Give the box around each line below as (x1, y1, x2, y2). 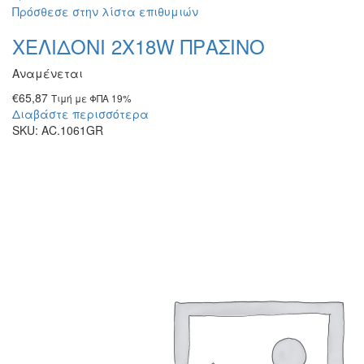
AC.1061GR (41, 122, 103, 138)
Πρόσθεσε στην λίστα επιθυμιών (12, 3, 198, 19)
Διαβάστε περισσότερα (12, 106, 149, 122)
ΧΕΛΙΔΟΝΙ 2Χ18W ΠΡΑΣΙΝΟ (12, 32, 265, 60)
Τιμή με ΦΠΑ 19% (51, 91, 132, 105)
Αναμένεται (12, 65, 83, 81)
